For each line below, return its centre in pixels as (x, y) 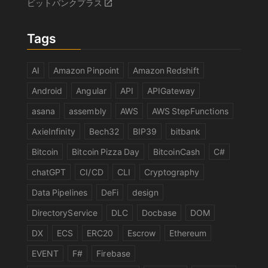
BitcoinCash (176, 152)
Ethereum (188, 233)
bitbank (186, 131)
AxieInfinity (54, 131)
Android (47, 91)
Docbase (159, 213)
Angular (91, 91)
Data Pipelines (60, 192)
